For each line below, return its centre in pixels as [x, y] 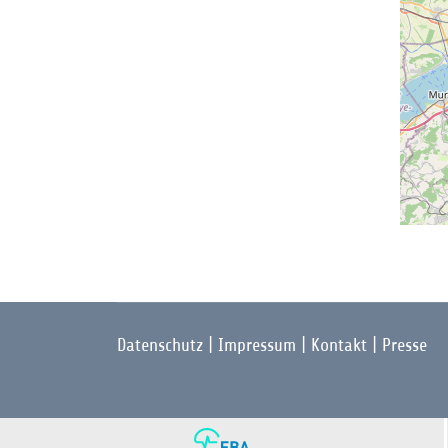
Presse [404, 345]
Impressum [257, 345]
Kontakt [339, 345]
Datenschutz [160, 345]
